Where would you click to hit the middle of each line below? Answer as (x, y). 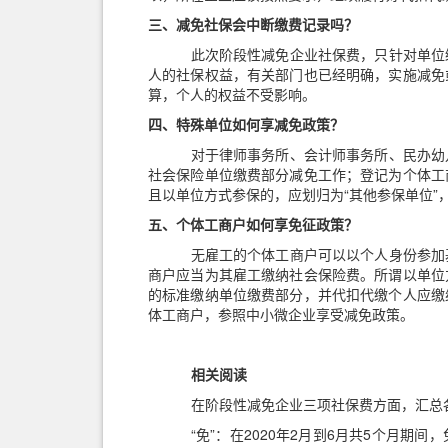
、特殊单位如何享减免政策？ (253, 124)
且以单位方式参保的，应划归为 (246, 194)
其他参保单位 (391, 194)
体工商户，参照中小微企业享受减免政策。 (281, 314)
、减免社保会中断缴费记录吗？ (260, 24)
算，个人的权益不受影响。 (232, 94)
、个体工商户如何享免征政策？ (260, 224)
